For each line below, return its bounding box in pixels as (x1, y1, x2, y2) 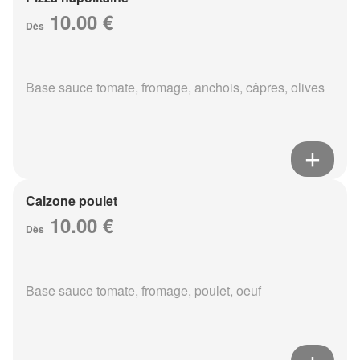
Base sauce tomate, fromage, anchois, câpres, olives (26, 78, 325, 97)
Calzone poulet (26, 191, 117, 211)
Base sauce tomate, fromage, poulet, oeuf (26, 281, 261, 301)
